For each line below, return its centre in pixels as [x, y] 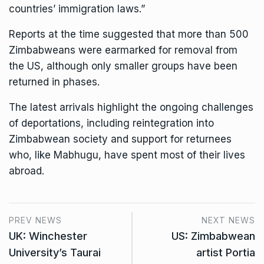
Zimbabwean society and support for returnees [120, 139]
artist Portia [226, 253]
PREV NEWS [35, 220]
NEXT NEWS [228, 220]
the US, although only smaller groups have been [123, 66]
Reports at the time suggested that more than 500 [129, 34]
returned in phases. [54, 82]
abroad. [27, 171]
